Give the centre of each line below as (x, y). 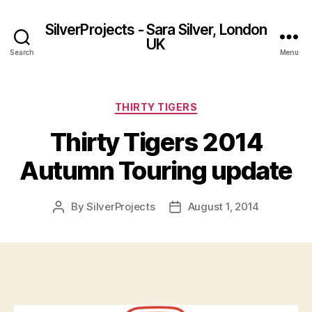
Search (22, 52)
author (74, 222)
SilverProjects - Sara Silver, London (156, 29)
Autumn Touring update (156, 170)
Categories (186, 104)
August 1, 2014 (224, 206)
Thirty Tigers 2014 (156, 142)
